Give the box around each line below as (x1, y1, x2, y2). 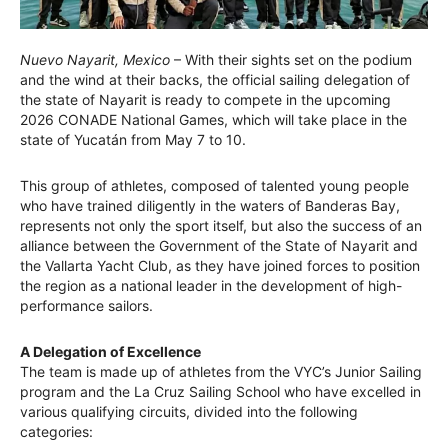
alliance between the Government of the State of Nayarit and (20, 237, 418, 255)
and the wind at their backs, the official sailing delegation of (20, 71, 410, 89)
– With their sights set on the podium (170, 51, 412, 69)
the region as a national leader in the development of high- (20, 277, 402, 295)
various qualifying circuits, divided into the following (20, 403, 358, 421)
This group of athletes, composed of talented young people (20, 177, 409, 195)
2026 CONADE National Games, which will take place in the (20, 111, 407, 129)
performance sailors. (20, 297, 153, 315)
